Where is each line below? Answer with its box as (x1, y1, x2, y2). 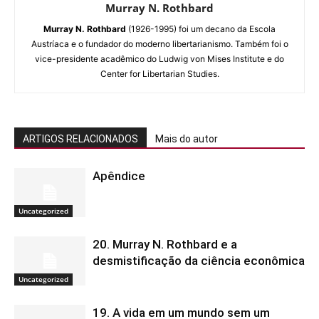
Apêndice (93, 168, 145, 183)
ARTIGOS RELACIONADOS (23, 132, 138, 145)
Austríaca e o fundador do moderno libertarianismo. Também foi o (31, 38, 288, 49)
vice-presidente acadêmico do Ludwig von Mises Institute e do (35, 53, 284, 64)
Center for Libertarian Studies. (100, 68, 219, 79)
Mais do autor (155, 132, 218, 145)
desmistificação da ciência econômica (93, 253, 305, 268)
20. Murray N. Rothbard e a (93, 236, 237, 251)
